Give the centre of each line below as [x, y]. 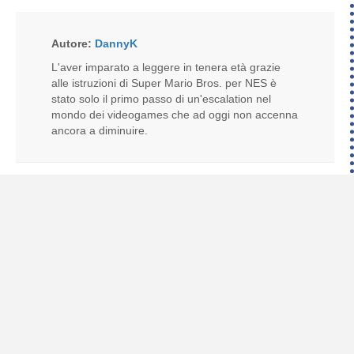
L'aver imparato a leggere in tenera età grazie [166, 68]
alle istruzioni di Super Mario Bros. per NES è [164, 83]
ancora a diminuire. [100, 131]
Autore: [73, 44]
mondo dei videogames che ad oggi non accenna [175, 115]
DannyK [116, 44]
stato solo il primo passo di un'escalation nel [161, 99]
